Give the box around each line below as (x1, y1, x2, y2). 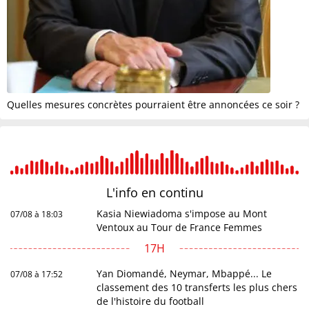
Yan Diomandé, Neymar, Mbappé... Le (97, 266, 272, 280)
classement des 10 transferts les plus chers (97, 280, 298, 294)
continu (159, 183, 203, 201)
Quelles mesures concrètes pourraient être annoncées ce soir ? (7, 97, 299, 111)
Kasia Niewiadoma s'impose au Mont (97, 206, 268, 220)
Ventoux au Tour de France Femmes (97, 220, 263, 234)
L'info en (106, 183, 159, 201)
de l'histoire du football (97, 294, 205, 308)
